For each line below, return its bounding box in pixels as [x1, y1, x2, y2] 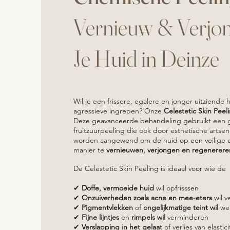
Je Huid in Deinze [73, 44, 219, 72]
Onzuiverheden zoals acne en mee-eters [82, 193, 212, 202]
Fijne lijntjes [82, 212, 119, 222]
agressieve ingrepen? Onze [73, 106, 164, 116]
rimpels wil [131, 212, 167, 222]
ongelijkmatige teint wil [143, 202, 220, 212]
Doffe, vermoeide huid [82, 183, 156, 193]
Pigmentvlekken [82, 202, 133, 212]
